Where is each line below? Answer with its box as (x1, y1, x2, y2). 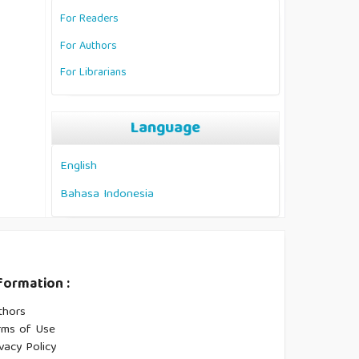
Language (131, 115, 200, 143)
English (60, 155, 97, 178)
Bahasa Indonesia (60, 183, 154, 205)
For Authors (60, 36, 117, 56)
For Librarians (60, 63, 127, 83)
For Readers (60, 10, 119, 30)
